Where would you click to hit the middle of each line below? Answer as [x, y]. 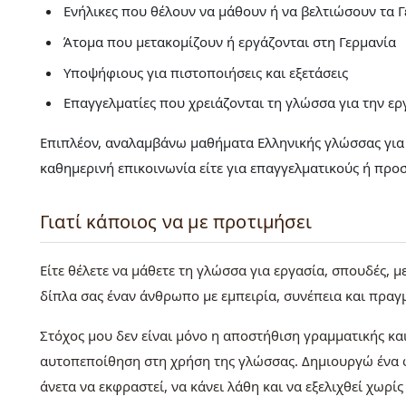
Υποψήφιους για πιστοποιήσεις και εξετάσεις [205, 72]
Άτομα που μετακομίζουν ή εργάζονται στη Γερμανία [229, 42]
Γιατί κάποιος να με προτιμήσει [176, 222]
